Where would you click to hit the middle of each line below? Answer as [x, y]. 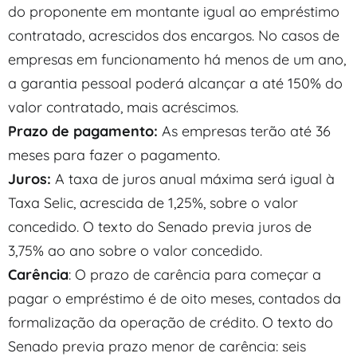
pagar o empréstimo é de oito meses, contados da [175, 298]
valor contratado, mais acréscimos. [123, 107]
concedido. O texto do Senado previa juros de [160, 226]
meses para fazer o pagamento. [114, 155]
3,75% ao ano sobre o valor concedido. [135, 250]
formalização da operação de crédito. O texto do [171, 322]
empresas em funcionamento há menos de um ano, [177, 59]
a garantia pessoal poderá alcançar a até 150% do [175, 83]
